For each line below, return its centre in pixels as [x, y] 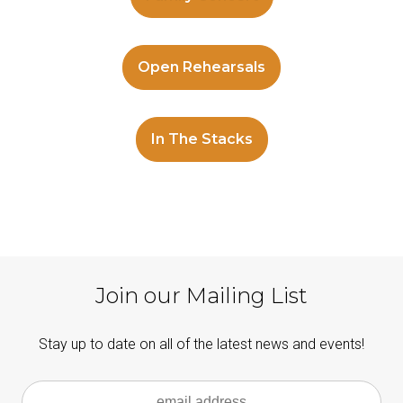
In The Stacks [201, 139]
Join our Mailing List [201, 295]
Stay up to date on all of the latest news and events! [201, 344]
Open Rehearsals [201, 67]
